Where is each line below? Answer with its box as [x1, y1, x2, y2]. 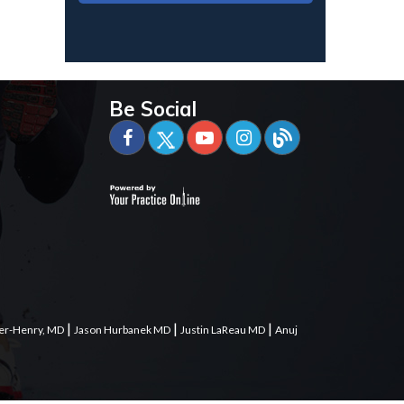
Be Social [109, 96, 197, 122]
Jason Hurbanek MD [74, 323, 170, 336]
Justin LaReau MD [180, 323, 265, 336]
